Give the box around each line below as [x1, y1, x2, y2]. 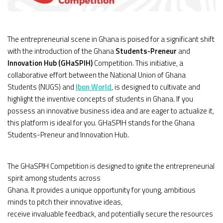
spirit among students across [7, 172, 101, 184]
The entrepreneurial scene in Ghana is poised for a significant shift [7, 33, 215, 45]
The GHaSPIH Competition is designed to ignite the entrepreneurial [7, 160, 215, 172]
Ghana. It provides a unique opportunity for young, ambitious [7, 184, 196, 196]
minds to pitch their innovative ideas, [7, 196, 122, 208]
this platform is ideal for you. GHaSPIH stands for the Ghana [7, 117, 195, 129]
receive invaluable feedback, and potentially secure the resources [7, 208, 213, 220]
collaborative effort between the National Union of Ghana [7, 69, 186, 81]
